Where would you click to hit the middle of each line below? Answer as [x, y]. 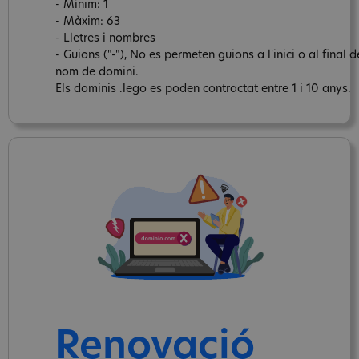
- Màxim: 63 [88, 22]
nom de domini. [97, 72]
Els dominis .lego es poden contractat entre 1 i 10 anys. [203, 89]
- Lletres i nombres [105, 38]
